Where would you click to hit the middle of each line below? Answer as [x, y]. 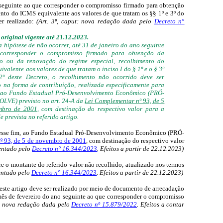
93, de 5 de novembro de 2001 [44, 140]
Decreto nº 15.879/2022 [104, 204]
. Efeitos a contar [161, 204]
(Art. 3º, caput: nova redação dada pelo [94, 21]
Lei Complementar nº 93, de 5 [125, 101]
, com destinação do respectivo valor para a [101, 109]
